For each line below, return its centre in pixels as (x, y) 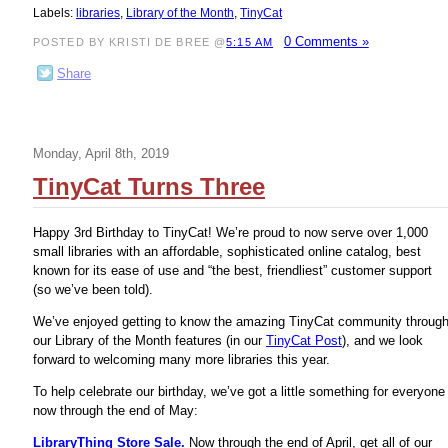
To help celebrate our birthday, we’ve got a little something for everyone (239, 392)
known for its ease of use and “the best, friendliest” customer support (232, 270)
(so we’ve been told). (93, 289)
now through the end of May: (115, 411)
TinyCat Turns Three (149, 186)
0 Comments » (326, 42)
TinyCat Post (304, 340)
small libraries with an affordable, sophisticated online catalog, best (227, 251)
